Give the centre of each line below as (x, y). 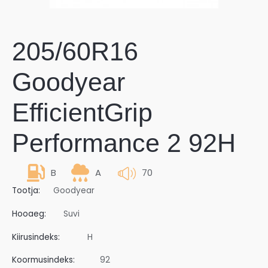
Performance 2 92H (124, 143)
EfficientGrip (82, 112)
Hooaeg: (29, 214)
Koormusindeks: (43, 260)
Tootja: (26, 191)
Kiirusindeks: (36, 237)
